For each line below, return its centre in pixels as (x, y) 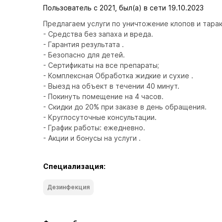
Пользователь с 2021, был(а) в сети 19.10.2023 (123, 8)
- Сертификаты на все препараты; (102, 65)
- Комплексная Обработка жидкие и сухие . (119, 76)
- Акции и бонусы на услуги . (92, 138)
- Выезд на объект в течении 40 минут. (112, 86)
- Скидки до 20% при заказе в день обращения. (126, 107)
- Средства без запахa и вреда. (99, 34)
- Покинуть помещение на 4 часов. (104, 96)
